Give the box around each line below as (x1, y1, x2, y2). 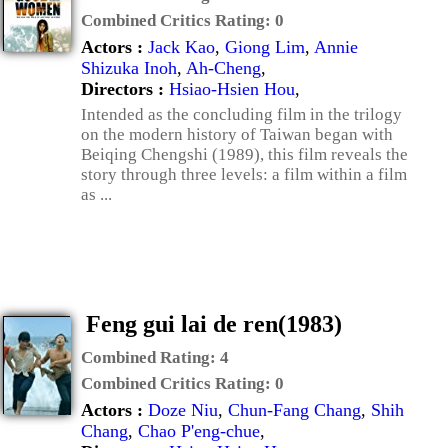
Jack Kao (148, 37, 215, 57)
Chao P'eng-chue (138, 421, 260, 441)
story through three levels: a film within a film (81, 165, 407, 184)
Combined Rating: (81, 348, 220, 367)
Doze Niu (148, 400, 218, 420)
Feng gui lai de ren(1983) (86, 311, 342, 337)
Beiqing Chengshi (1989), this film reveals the (81, 145, 408, 164)
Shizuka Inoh (81, 58, 177, 78)
